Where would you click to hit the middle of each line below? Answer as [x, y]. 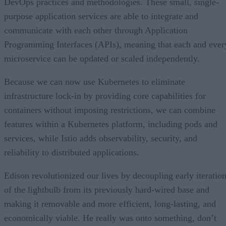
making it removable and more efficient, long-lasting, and [110, 204]
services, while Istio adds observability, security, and [101, 138]
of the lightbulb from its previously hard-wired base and [107, 189]
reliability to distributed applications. [72, 152]
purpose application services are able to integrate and [101, 16]
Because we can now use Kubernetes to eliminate [95, 81]
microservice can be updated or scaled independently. [102, 58]
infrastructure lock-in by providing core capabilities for [105, 96]
